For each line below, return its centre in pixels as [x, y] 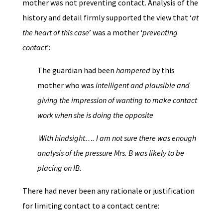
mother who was [66, 85]
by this [162, 70]
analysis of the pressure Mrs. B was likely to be [111, 153]
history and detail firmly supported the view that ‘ [107, 17]
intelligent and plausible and [142, 85]
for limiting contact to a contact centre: [91, 206]
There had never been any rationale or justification [108, 191]
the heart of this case [56, 32]
